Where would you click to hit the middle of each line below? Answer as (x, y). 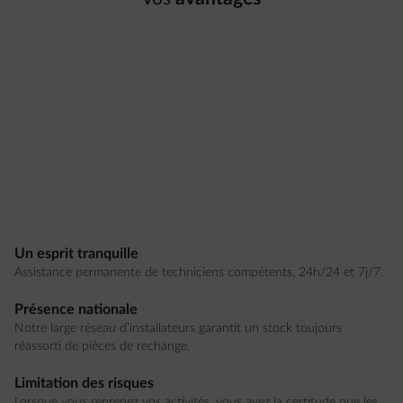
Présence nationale (76, 309)
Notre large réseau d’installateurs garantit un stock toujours (178, 328)
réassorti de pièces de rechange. (102, 346)
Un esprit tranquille (76, 254)
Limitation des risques (84, 383)
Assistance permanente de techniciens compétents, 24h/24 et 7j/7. (199, 273)
